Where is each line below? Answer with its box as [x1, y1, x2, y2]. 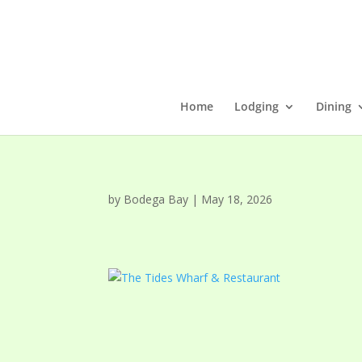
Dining [315, 99, 351, 114]
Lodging [234, 99, 279, 114]
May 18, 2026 [201, 192, 273, 207]
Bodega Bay [124, 192, 189, 207]
